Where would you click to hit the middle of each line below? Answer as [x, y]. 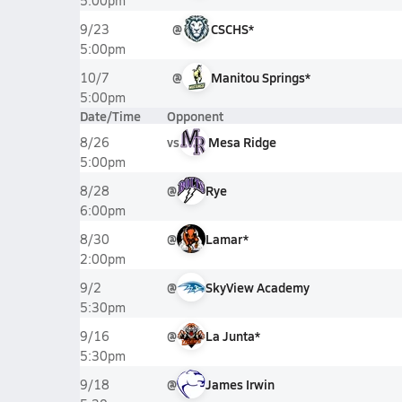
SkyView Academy [257, 287]
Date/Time [110, 116]
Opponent [195, 116]
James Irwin [240, 384]
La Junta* [232, 336]
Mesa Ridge [242, 142]
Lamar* [227, 239]
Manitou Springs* [260, 77]
